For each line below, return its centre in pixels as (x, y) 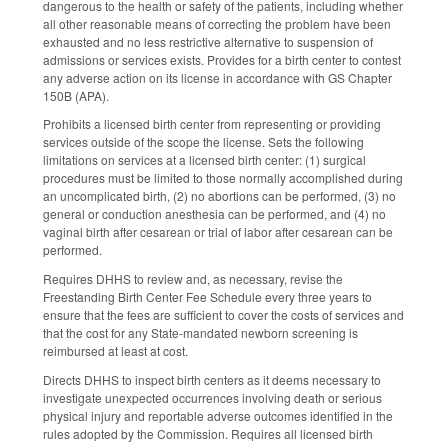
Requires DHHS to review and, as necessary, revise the (193, 279)
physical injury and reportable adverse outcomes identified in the (218, 416)
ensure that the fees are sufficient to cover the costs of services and (223, 315)
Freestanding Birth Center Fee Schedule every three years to (207, 297)
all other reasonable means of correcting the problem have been (217, 23)
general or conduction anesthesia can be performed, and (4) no (214, 214)
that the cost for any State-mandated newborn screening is (200, 333)
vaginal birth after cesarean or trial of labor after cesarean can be (218, 232)
